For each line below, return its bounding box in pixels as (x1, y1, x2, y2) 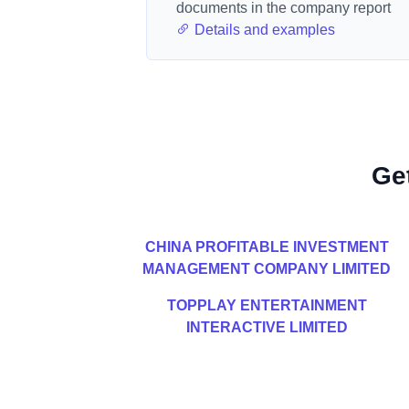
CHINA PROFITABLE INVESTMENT (144, 239, 389, 255)
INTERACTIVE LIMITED (185, 320, 348, 335)
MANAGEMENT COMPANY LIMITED (142, 261, 391, 277)
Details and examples (191, 22, 335, 37)
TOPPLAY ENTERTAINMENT (166, 298, 367, 313)
